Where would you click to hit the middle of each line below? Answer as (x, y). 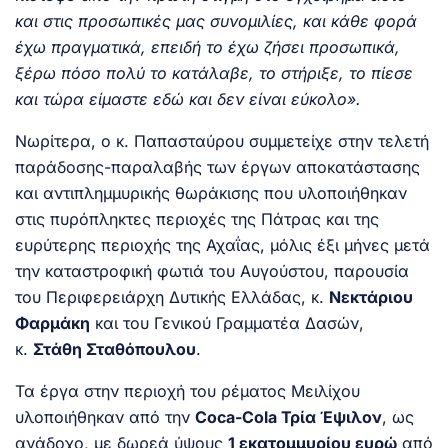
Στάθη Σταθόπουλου (114, 348)
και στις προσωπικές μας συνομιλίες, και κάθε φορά (216, 20)
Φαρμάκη (52, 322)
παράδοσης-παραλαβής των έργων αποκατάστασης (217, 166)
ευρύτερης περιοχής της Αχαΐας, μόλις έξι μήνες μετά (222, 244)
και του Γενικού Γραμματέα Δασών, (227, 322)
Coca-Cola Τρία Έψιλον (288, 416)
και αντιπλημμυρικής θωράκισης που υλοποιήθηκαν (211, 192)
